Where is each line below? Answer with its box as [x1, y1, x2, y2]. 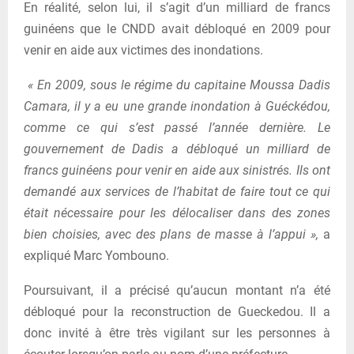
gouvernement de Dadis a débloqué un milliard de [24, 141, 330, 156]
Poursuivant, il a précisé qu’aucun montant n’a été [24, 282, 330, 298]
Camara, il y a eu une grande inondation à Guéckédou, [24, 98, 330, 114]
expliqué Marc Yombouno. [24, 247, 169, 263]
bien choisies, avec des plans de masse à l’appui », [24, 226, 318, 242]
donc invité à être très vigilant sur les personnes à [24, 325, 330, 341]
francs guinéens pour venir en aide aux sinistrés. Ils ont [24, 162, 330, 178]
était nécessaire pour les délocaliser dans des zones [24, 205, 330, 220]
